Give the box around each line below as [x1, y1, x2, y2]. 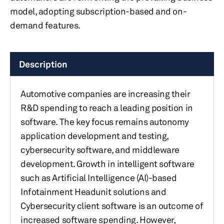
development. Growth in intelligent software [20, 158, 194, 169]
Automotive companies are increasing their [20, 88, 190, 99]
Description [19, 58, 67, 69]
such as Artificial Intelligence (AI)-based [20, 172, 177, 183]
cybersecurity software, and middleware [20, 144, 179, 155]
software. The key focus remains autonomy [20, 116, 189, 127]
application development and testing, [20, 130, 168, 141]
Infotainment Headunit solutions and [20, 186, 166, 197]
